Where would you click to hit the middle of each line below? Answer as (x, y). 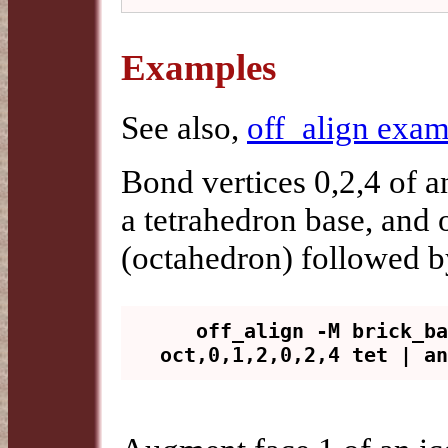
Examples (198, 68)
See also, (184, 128)
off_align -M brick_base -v (178, 331)
